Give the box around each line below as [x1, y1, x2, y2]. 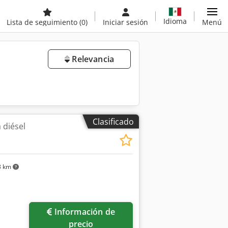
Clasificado [93, 116, 134, 127]
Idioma [163, 16, 187, 26]
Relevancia [70, 53, 114, 65]
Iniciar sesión [103, 17, 148, 27]
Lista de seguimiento [7, 17, 79, 27]
